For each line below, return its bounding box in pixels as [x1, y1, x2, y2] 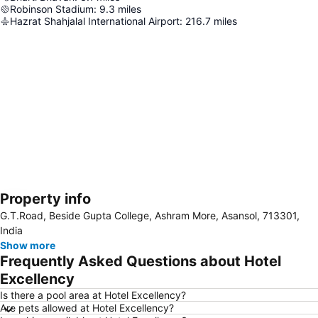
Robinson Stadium [10, 3, 94, 15]
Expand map [23, 202, 82, 215]
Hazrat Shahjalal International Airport [10, 15, 180, 27]
